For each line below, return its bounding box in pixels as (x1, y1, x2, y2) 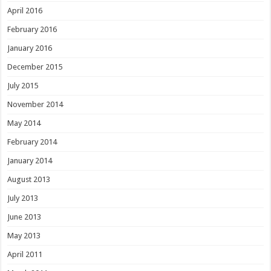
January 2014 (7, 155, 53, 165)
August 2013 (7, 174, 51, 184)
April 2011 (7, 249, 43, 259)
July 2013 (7, 193, 39, 203)
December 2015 (7, 62, 63, 71)
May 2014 (7, 118, 41, 128)
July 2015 (7, 80, 39, 90)
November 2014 (7, 99, 64, 109)
